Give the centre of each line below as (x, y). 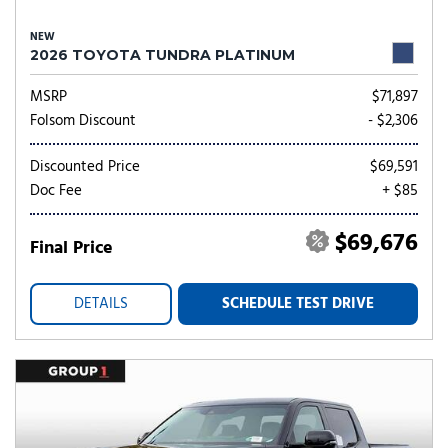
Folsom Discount (83, 121)
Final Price (71, 248)
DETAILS (101, 304)
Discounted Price (85, 167)
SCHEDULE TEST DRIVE (298, 304)
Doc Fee (56, 191)
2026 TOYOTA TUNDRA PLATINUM (162, 55)
